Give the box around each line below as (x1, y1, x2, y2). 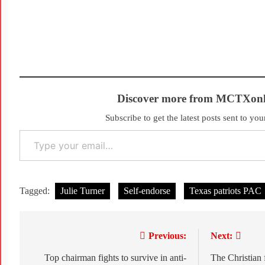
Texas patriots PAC (189, 186, 261, 196)
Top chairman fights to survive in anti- (44, 253, 186, 263)
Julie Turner (60, 186, 105, 196)
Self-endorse (124, 186, 170, 196)
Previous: (148, 231, 186, 241)
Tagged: (20, 186, 52, 196)
